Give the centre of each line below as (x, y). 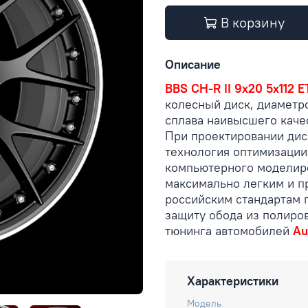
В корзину (253, 22)
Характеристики (233, 281)
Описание (193, 65)
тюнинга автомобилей (229, 230)
